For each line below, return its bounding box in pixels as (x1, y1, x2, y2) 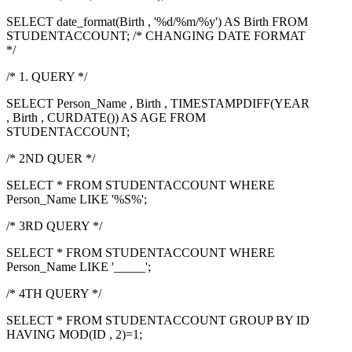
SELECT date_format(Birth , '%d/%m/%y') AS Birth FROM (6, 15, 308, 29)
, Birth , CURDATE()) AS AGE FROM (6, 111, 206, 125)
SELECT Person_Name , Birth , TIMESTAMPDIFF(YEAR (6, 97, 310, 111)
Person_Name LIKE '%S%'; (6, 192, 147, 207)
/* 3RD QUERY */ (6, 219, 102, 233)
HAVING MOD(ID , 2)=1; (6, 328, 142, 342)
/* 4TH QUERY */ (6, 287, 101, 301)
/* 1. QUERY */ (6, 70, 87, 84)
